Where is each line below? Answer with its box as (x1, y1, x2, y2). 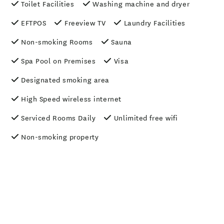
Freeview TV (64, 18, 106, 28)
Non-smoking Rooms (21, 37, 93, 47)
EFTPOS (21, 18, 46, 28)
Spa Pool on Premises (21, 56, 96, 66)
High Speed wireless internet (21, 94, 121, 104)
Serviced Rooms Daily (21, 113, 96, 123)
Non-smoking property (21, 132, 99, 142)
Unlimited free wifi (113, 113, 178, 123)
